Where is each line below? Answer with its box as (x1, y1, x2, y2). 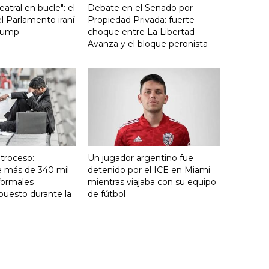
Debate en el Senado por (88, 2, 193, 13)
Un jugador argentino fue (88, 153, 193, 164)
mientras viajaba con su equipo (88, 177, 216, 188)
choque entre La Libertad (88, 26, 195, 37)
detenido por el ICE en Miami (88, 165, 210, 176)
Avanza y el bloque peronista (88, 38, 208, 49)
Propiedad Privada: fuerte (88, 14, 195, 25)
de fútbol (88, 189, 125, 200)
